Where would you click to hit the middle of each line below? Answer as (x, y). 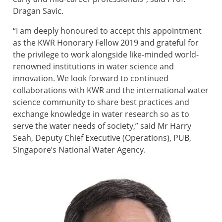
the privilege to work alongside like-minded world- (106, 55)
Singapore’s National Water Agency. (79, 150)
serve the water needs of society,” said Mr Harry (102, 126)
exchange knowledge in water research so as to (101, 114)
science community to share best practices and (101, 102)
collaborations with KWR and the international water (111, 90)
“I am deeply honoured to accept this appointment (107, 31)
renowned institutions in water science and (93, 67)
